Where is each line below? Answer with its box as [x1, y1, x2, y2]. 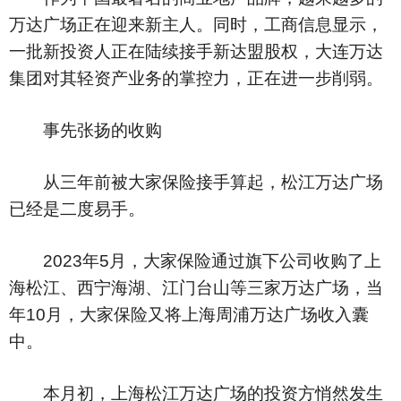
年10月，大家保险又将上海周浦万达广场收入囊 [9, 305, 369, 324]
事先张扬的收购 [9, 121, 162, 140]
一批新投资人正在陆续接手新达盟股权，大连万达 [9, 42, 383, 61]
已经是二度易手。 [9, 200, 145, 218]
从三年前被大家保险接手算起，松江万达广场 [9, 173, 383, 192]
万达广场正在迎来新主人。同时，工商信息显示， [9, 15, 383, 34]
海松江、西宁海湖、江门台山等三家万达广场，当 [9, 278, 383, 297]
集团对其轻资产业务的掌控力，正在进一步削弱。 [9, 69, 383, 88]
